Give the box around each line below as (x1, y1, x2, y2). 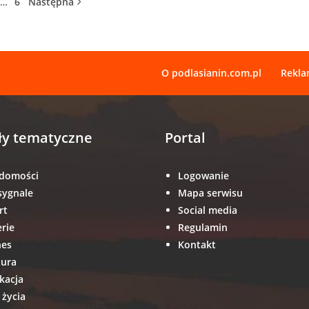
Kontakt (178, 238, 216, 252)
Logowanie (178, 169, 229, 183)
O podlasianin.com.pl (161, 66, 261, 80)
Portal (165, 128, 206, 148)
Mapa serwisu (178, 186, 243, 200)
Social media (178, 203, 237, 217)
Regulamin (178, 221, 228, 235)
